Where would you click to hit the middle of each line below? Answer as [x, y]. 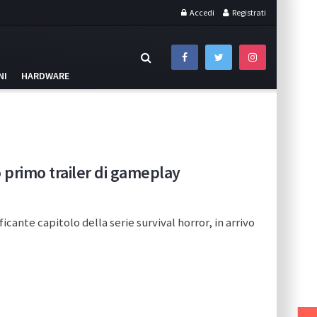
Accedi [201, 12]
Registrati [248, 12]
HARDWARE [45, 75]
